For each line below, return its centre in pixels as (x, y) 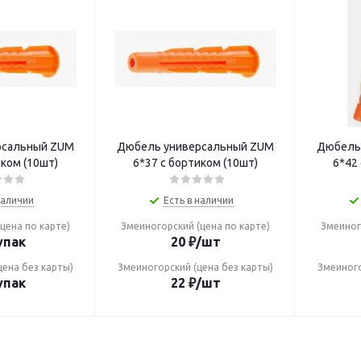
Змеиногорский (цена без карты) (195, 267)
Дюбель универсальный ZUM (195, 147)
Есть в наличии (199, 200)
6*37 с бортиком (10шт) (195, 163)
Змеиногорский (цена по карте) (195, 226)
